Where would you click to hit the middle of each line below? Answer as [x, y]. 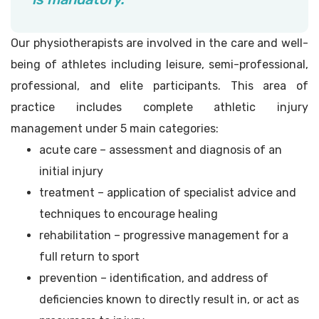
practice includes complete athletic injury [159, 108]
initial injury [71, 172]
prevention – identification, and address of [154, 278]
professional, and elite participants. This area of [159, 86]
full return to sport [89, 257]
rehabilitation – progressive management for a [164, 236]
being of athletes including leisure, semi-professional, [159, 65]
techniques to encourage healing [129, 214]
